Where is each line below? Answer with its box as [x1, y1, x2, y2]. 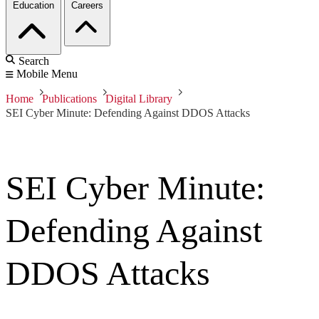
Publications [42, 93, 97, 105]
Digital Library [105, 93, 172, 105]
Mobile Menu [16, 68, 78, 80]
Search [19, 55, 49, 68]
